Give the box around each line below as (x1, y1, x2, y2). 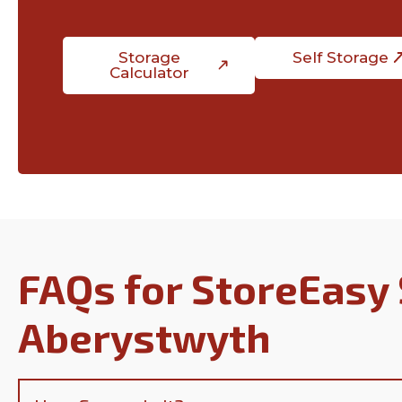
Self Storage (292, 48, 389, 66)
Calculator (109, 63, 189, 82)
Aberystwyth (18, 312, 271, 362)
